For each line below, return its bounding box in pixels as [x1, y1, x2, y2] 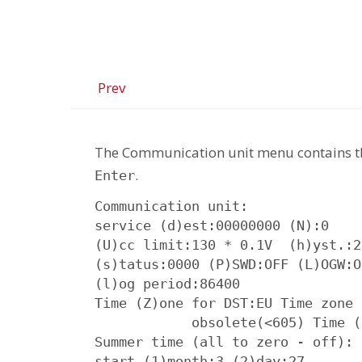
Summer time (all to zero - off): [95, 333, 353, 350]
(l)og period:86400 [95, 275, 240, 292]
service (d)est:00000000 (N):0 [95, 217, 329, 234]
